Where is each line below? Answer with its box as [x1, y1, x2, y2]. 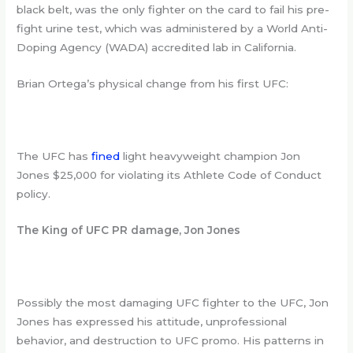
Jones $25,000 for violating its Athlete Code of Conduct [17, 169, 322, 182]
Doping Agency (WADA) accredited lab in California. [17, 41, 297, 54]
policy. [17, 188, 51, 201]
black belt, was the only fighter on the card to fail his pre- [17, 3, 330, 17]
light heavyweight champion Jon [120, 150, 301, 163]
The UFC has [17, 150, 92, 163]
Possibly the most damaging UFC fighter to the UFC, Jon [17, 295, 329, 309]
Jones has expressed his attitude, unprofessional [17, 314, 288, 328]
